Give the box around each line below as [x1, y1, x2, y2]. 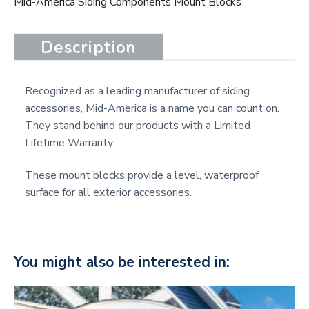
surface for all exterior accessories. [25, 185, 192, 201]
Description [41, 36, 137, 59]
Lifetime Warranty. [25, 135, 114, 151]
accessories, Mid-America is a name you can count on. [25, 101, 279, 117]
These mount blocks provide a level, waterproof [25, 168, 259, 183]
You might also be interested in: [14, 252, 230, 272]
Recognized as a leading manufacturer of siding [25, 83, 250, 99]
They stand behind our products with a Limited [25, 118, 250, 134]
